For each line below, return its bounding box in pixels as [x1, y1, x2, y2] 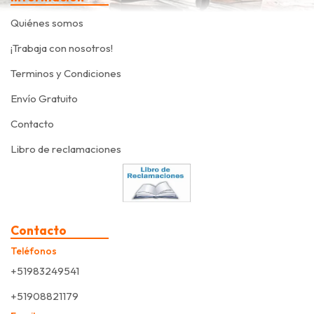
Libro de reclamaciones [11, 142, 121, 156]
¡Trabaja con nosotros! [11, 41, 113, 55]
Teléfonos [11, 245, 57, 258]
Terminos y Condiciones [11, 67, 121, 81]
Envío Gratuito [11, 92, 78, 106]
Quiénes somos [11, 16, 83, 30]
